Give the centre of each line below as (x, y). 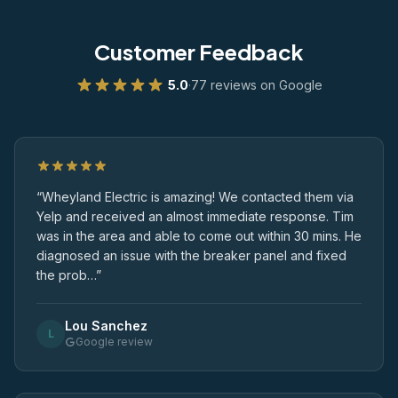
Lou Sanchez (106, 326)
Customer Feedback (199, 52)
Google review (114, 342)
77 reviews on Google (257, 85)
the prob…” (69, 275)
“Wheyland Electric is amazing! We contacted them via (195, 197)
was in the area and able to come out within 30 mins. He (199, 236)
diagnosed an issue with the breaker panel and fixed (191, 255)
